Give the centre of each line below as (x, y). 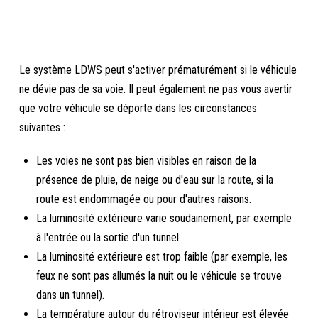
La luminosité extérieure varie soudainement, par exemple (164, 218)
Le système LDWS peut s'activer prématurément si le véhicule (158, 70)
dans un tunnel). (71, 295)
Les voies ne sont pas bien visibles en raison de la (147, 161)
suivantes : (43, 127)
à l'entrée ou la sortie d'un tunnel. (109, 237)
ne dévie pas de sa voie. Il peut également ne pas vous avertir (156, 89)
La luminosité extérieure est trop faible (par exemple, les (162, 257)
